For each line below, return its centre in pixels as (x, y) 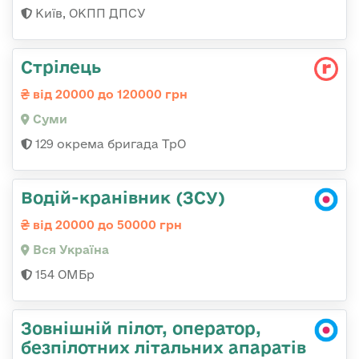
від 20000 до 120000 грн (109, 94)
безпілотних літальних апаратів (163, 347)
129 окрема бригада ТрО (109, 143)
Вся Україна (69, 249)
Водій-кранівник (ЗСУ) (123, 197)
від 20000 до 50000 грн (106, 224)
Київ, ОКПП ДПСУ (89, 13)
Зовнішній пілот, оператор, (141, 327)
